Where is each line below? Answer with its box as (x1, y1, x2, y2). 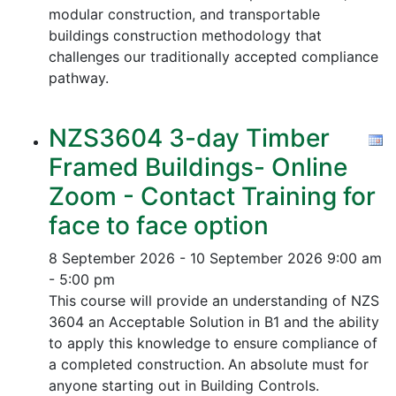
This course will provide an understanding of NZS (49, 292, 379, 309)
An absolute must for (228, 355, 369, 373)
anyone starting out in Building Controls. (49, 377, 319, 394)
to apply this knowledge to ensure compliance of (49, 334, 377, 352)
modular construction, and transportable (49, 5, 320, 23)
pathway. (49, 69, 109, 87)
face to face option (49, 210, 269, 240)
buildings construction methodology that (49, 27, 322, 44)
